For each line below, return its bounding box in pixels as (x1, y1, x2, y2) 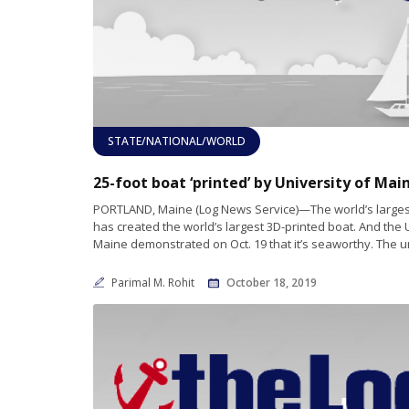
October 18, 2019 (226, 275, 317, 291)
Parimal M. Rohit (111, 275, 197, 291)
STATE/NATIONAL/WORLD (108, 133, 246, 150)
